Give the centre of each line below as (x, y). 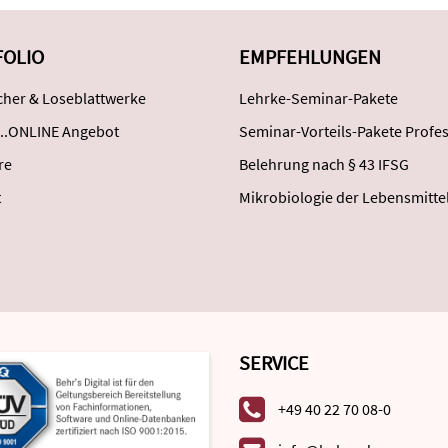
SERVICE (274, 362)
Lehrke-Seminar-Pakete (318, 98)
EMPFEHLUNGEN (310, 56)
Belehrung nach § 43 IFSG (324, 164)
